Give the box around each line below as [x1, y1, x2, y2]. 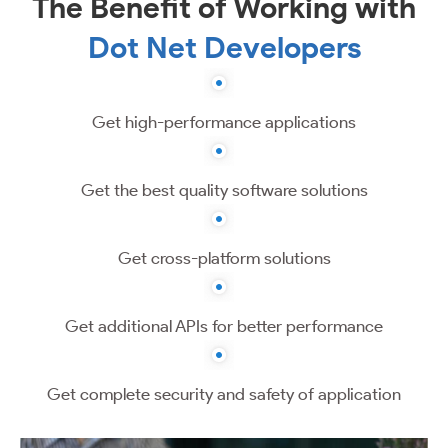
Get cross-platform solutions [117, 248, 331, 269]
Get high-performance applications [92, 112, 356, 133]
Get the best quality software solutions [80, 180, 368, 201]
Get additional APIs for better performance [65, 316, 383, 337]
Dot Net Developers [87, 29, 361, 67]
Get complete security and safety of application [47, 384, 401, 405]
